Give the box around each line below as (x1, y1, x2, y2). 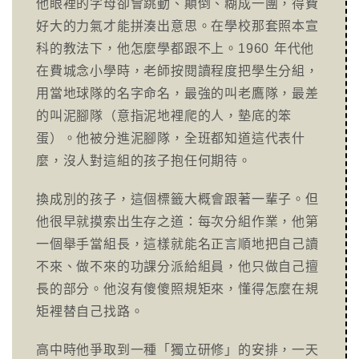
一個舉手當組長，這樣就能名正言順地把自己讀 (36, 237, 319, 251)
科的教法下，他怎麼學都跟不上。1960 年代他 (36, 42, 315, 55)
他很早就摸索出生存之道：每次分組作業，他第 (36, 215, 319, 228)
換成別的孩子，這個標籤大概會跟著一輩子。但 (36, 192, 319, 206)
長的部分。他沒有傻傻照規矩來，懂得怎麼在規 (36, 282, 319, 296)
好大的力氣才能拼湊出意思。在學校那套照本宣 (36, 19, 319, 33)
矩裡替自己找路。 (36, 305, 144, 318)
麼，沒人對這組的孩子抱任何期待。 (36, 154, 252, 167)
